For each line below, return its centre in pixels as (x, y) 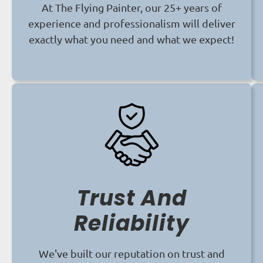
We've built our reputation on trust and (131, 254)
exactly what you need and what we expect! (131, 39)
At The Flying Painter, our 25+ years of (131, 8)
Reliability (131, 224)
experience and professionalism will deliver (131, 23)
